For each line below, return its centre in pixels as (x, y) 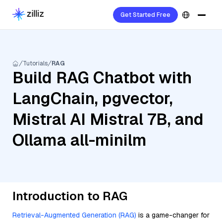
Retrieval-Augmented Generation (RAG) (74, 215)
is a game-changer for (173, 215)
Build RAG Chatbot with (102, 78)
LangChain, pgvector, (93, 98)
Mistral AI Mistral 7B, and (108, 119)
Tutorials (35, 63)
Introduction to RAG (70, 196)
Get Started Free (145, 15)
